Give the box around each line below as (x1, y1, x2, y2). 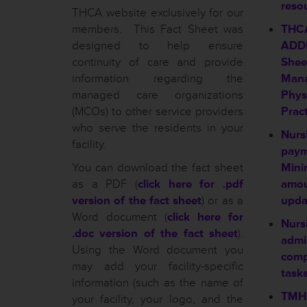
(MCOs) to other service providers (72, 104, 243, 119)
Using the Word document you (72, 243, 243, 257)
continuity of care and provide (72, 55, 243, 69)
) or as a (201, 193, 244, 208)
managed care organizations (72, 88, 243, 102)
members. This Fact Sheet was (72, 22, 243, 36)
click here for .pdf (138, 177, 243, 191)
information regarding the (72, 71, 243, 86)
